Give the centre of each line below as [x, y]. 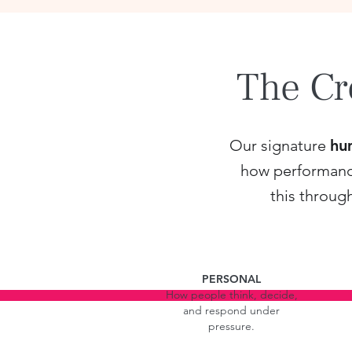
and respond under [231, 310]
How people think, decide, [231, 295]
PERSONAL [231, 279]
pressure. [231, 326]
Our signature [280, 145]
